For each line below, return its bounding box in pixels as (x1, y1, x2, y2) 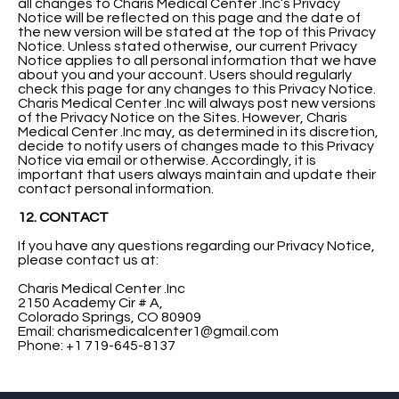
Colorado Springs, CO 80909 (18, 309, 201, 324)
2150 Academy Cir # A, (18, 295, 163, 310)
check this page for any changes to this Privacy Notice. (18, 81, 376, 96)
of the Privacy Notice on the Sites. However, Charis (18, 110, 347, 125)
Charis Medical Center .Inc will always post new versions (18, 95, 376, 110)
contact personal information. (18, 181, 214, 196)
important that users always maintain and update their (18, 167, 376, 182)
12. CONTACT (18, 209, 109, 224)
